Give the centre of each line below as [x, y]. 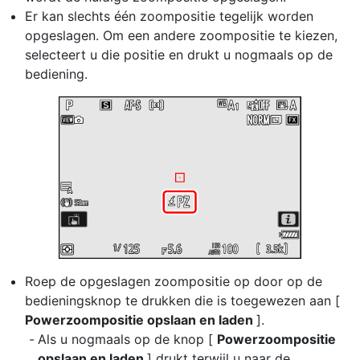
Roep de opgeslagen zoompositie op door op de [174, 281]
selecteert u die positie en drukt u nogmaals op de [179, 55]
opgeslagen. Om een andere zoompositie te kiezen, [181, 35]
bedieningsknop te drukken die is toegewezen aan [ [182, 301]
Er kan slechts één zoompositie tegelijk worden [169, 16]
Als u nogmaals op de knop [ [127, 339]
